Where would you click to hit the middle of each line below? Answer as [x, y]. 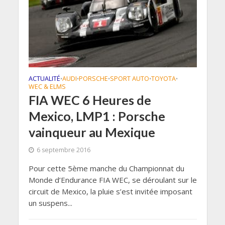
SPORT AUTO [129, 79]
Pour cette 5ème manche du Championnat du [106, 168]
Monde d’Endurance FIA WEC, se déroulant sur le [113, 180]
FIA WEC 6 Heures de [90, 100]
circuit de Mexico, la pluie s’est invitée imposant [110, 192]
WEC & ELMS [47, 87]
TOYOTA [163, 79]
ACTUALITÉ [44, 79]
